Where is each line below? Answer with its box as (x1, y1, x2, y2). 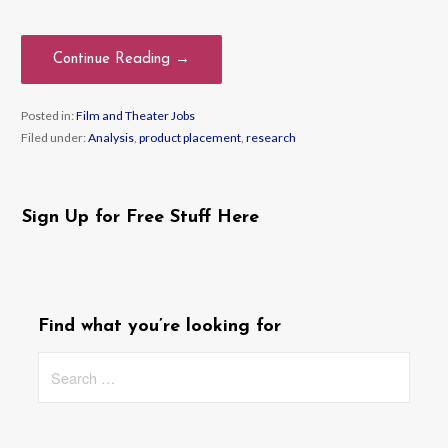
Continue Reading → (52, 51, 190, 67)
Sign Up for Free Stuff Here (22, 207, 260, 227)
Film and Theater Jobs (75, 108, 195, 124)
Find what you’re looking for (38, 317, 282, 337)
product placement (138, 130, 241, 146)
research (245, 130, 296, 146)
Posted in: (20, 108, 76, 124)
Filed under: (20, 130, 88, 146)
